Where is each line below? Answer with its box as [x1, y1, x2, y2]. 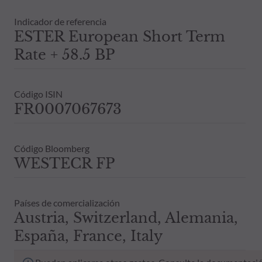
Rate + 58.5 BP [14, 46, 115, 63]
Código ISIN [14, 88, 63, 99]
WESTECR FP [14, 154, 115, 172]
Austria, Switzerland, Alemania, [14, 209, 238, 226]
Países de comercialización [14, 196, 120, 208]
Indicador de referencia [14, 15, 106, 27]
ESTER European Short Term [14, 27, 225, 45]
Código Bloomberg [14, 142, 89, 154]
